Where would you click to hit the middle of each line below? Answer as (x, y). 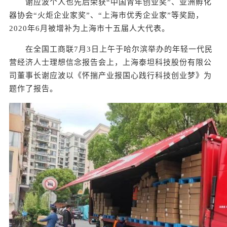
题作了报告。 (33, 89)
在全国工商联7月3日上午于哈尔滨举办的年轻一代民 (111, 49)
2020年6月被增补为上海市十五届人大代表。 (89, 28)
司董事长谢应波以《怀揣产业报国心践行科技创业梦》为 (110, 75)
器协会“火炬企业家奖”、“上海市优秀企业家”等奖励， (106, 15)
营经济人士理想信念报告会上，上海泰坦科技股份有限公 (110, 62)
